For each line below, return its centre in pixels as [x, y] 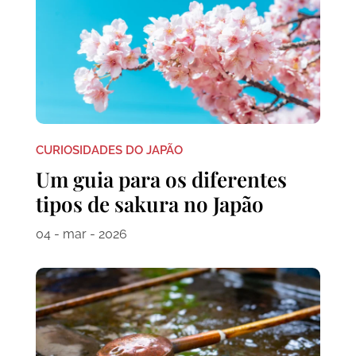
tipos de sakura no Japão [149, 204]
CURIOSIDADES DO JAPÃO [109, 151]
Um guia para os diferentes [161, 180]
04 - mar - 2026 [81, 234]
